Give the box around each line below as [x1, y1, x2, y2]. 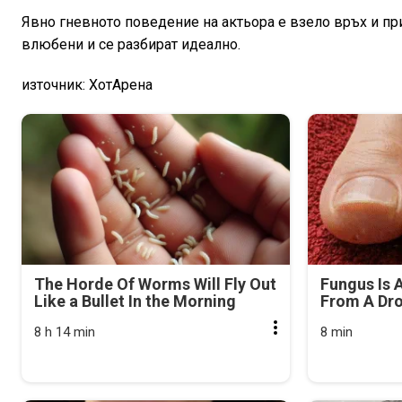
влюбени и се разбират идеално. [22, 35, 240, 53]
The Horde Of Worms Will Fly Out [34, 274, 276, 293]
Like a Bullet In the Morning [34, 291, 236, 310]
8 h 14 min [34, 323, 95, 340]
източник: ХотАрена [22, 75, 153, 93]
